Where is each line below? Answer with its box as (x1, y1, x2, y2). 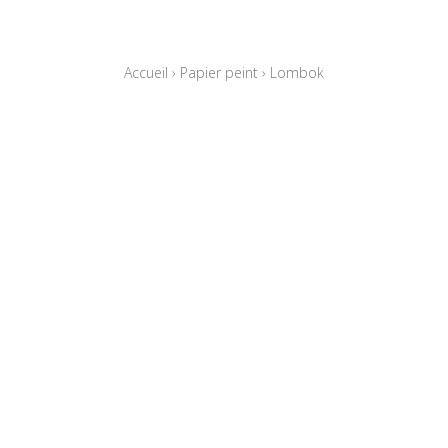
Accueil (124, 62, 168, 82)
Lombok (270, 62, 324, 82)
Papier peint (180, 62, 258, 82)
